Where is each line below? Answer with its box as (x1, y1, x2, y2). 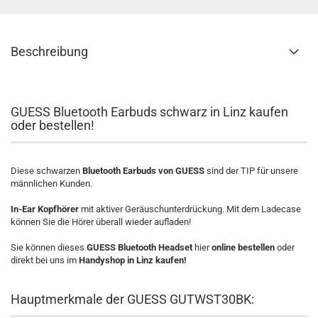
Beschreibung (11, 44, 88, 59)
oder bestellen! (11, 118, 94, 133)
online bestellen (212, 242, 275, 253)
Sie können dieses (11, 242, 87, 253)
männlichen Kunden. (11, 178, 92, 189)
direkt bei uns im (11, 255, 79, 265)
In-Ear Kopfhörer (11, 204, 79, 214)
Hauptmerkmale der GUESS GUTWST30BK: (11, 292, 254, 307)
